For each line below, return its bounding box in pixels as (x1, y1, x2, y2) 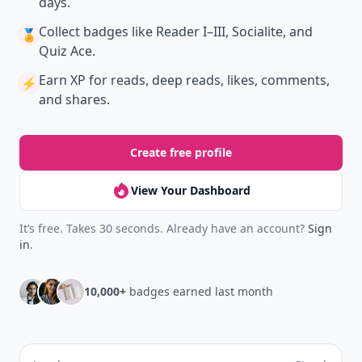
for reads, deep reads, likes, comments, (86, 71, 330, 89)
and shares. (39, 90, 110, 108)
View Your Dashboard (131, 183, 250, 198)
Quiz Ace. (39, 42, 95, 60)
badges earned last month (126, 284, 273, 299)
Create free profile (130, 145, 232, 160)
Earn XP (39, 71, 86, 89)
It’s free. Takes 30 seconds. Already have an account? (19, 221, 308, 236)
